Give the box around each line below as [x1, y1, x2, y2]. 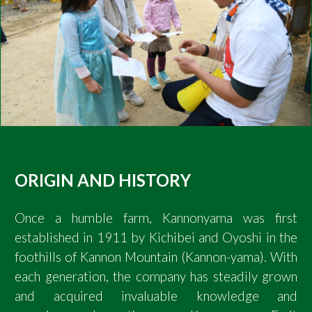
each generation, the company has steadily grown [15, 269, 297, 285]
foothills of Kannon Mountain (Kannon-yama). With [15, 249, 297, 265]
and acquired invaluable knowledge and [15, 288, 297, 304]
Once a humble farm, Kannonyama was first [15, 210, 297, 226]
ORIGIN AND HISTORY [15, 169, 191, 190]
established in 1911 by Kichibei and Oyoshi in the [15, 230, 297, 246]
